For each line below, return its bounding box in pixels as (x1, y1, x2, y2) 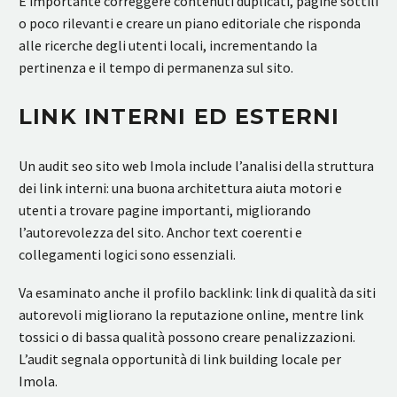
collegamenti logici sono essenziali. (19, 245, 236, 264)
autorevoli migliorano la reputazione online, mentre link (19, 305, 363, 323)
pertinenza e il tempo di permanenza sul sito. (19, 58, 293, 77)
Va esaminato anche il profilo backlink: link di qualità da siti (19, 283, 376, 301)
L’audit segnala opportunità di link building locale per (19, 349, 341, 368)
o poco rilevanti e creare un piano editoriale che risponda (19, 14, 361, 33)
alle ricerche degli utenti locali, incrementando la (19, 36, 317, 55)
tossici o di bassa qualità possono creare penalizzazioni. (19, 327, 355, 346)
